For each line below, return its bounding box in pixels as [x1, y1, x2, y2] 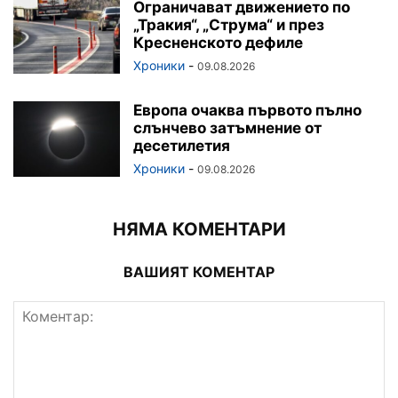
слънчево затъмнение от [133, 118, 322, 137]
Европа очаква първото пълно [133, 100, 362, 119]
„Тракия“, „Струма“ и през [133, 15, 324, 34]
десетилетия [133, 136, 230, 155]
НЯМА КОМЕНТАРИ [112, 218, 286, 240]
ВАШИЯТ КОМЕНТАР [123, 262, 275, 281]
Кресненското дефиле [133, 33, 303, 52]
